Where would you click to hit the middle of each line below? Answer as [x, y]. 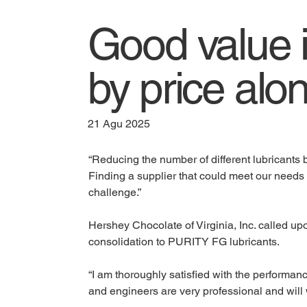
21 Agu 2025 [119, 123]
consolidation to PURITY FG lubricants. [185, 241]
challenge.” [114, 192]
